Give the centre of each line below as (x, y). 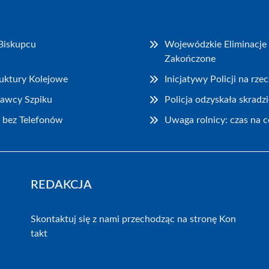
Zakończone (190, 59)
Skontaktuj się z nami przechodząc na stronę (125, 219)
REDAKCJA (61, 185)
